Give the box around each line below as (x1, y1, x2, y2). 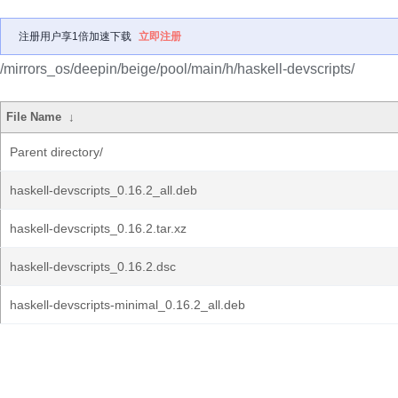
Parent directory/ (10, 145, 103, 159)
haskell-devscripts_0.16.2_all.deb (10, 183, 197, 197)
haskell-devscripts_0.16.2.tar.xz (10, 221, 187, 235)
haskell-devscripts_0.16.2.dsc (10, 259, 176, 274)
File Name (6, 110, 62, 123)
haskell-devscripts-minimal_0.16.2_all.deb (10, 298, 245, 312)
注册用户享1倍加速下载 (19, 30, 131, 43)
